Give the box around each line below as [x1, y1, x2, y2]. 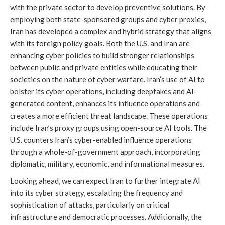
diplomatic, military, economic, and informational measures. [10, 159, 204, 169]
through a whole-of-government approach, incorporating [10, 147, 200, 157]
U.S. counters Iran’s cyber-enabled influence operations [10, 135, 192, 145]
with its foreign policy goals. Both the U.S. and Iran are [10, 39, 190, 48]
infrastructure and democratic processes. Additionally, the [10, 212, 202, 222]
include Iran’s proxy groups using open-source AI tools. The [10, 123, 207, 133]
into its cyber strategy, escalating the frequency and [10, 188, 183, 198]
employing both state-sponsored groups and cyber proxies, [10, 15, 206, 24]
